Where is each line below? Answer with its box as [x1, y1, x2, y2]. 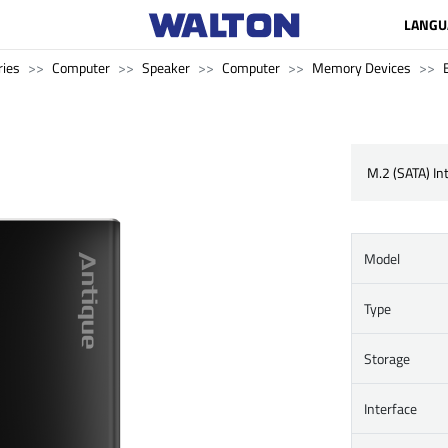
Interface [364, 398, 417, 419]
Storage [364, 348, 410, 369]
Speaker [142, 57, 190, 78]
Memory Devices [312, 57, 411, 78]
